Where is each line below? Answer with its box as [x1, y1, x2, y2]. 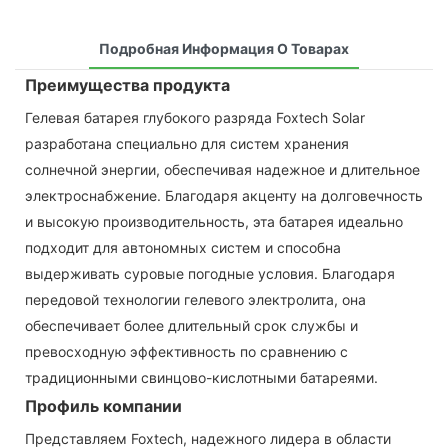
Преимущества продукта [25, 74, 230, 95]
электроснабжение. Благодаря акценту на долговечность [25, 186, 423, 204]
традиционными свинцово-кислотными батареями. [25, 368, 378, 386]
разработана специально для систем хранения [25, 134, 349, 152]
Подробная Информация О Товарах [99, 39, 349, 57]
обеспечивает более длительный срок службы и [25, 316, 358, 334]
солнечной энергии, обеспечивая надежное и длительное [25, 160, 420, 178]
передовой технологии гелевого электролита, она [25, 290, 366, 308]
